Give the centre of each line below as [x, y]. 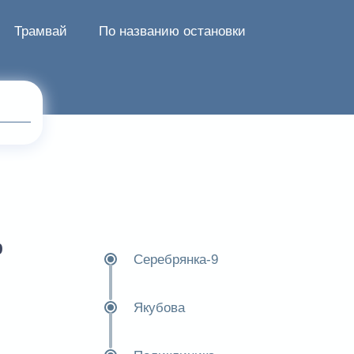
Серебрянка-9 [175, 260]
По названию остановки [172, 31]
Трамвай [41, 31]
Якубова [159, 308]
